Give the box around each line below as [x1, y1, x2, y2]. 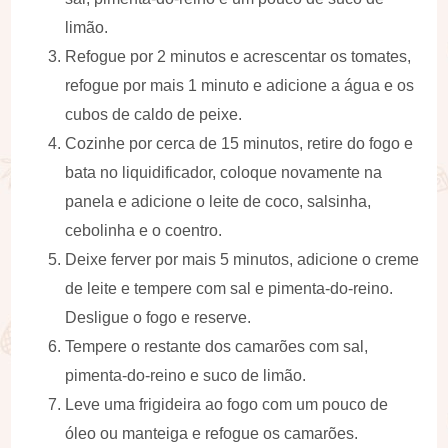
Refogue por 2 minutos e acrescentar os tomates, [65, 47, 412, 65]
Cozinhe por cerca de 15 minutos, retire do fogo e [65, 134, 414, 152]
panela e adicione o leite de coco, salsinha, [65, 192, 372, 210]
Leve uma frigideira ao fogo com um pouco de [65, 395, 389, 413]
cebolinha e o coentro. [65, 221, 223, 239]
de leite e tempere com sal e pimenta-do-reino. [65, 279, 394, 297]
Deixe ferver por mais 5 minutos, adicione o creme [65, 250, 420, 268]
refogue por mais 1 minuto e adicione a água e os [65, 76, 415, 94]
